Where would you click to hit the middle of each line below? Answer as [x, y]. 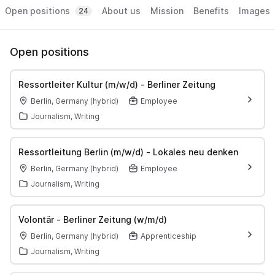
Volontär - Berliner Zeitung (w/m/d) [92, 219]
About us [121, 11]
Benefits [211, 11]
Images [254, 11]
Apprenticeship [168, 236]
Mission [167, 11]
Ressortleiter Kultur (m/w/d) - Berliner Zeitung [117, 84]
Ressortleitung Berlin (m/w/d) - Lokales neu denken [128, 152]
